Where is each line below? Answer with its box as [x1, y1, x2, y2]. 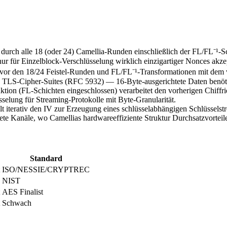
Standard [29, 154, 62, 163]
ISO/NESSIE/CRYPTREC [2, 165, 90, 174]
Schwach [2, 199, 31, 208]
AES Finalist [2, 187, 43, 197]
